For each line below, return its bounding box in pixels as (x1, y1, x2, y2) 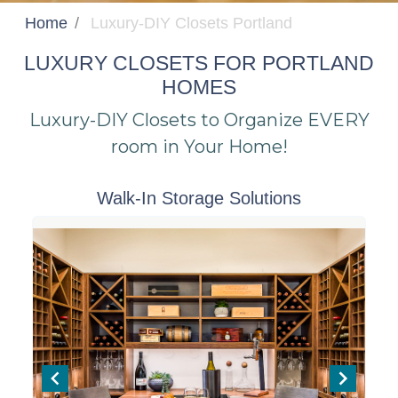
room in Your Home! (110, 136, 288, 158)
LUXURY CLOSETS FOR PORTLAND (24, 52, 374, 76)
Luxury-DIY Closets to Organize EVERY (28, 109, 370, 131)
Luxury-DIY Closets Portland (91, 13, 292, 32)
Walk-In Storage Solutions (97, 187, 301, 208)
